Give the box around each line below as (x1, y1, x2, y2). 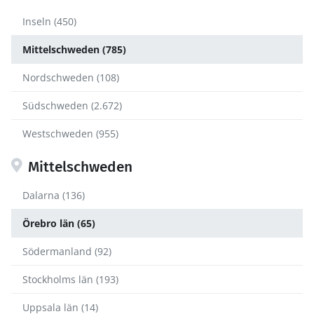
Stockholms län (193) (22, 272, 118, 286)
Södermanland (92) (22, 244, 111, 258)
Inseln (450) (22, 14, 76, 28)
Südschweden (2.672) (22, 98, 122, 112)
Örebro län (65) (22, 216, 95, 230)
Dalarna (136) (22, 188, 85, 202)
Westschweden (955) (22, 126, 118, 140)
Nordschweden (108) (22, 70, 119, 84)
